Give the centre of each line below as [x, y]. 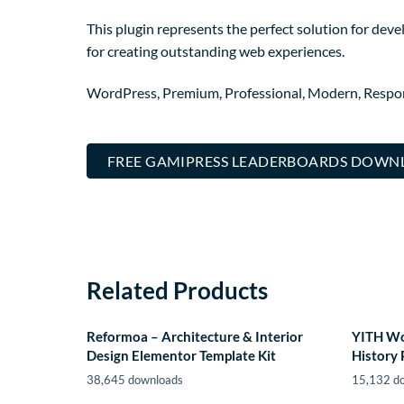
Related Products [177, 291]
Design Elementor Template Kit [181, 356]
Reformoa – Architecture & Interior [195, 337]
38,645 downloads [135, 380]
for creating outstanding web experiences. [216, 50]
